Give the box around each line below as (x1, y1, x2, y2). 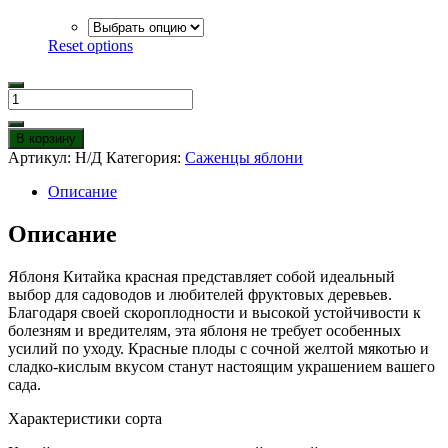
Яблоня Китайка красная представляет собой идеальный (8, 268, 395, 286)
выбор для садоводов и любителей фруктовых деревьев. (8, 286, 392, 304)
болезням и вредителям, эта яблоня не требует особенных (8, 322, 401, 340)
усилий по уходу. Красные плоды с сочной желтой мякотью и (8, 340, 429, 358)
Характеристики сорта (8, 410, 162, 428)
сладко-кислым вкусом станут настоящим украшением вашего (8, 358, 435, 376)
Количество (7, 88, 87, 106)
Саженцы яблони (185, 149, 303, 167)
